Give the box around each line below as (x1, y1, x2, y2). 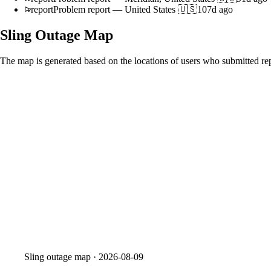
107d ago (197, 4, 233, 15)
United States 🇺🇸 (125, 4, 197, 15)
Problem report (53, 4, 110, 15)
